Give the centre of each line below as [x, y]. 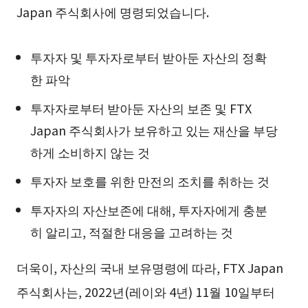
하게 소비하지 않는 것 [90, 152]
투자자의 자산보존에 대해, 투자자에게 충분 [148, 210]
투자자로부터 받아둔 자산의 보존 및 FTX [141, 108]
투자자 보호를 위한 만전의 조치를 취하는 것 [150, 181]
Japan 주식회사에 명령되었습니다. [112, 12]
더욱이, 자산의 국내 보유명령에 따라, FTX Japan [150, 268]
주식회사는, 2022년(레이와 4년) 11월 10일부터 [145, 292]
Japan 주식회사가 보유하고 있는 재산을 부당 [154, 130]
